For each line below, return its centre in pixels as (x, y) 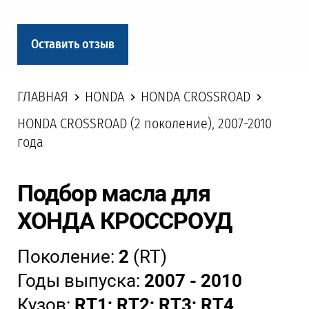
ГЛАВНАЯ (43, 97)
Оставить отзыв (73, 44)
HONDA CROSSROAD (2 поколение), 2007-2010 (144, 124)
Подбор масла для (116, 193)
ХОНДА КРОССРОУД (125, 221)
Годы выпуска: (81, 281)
